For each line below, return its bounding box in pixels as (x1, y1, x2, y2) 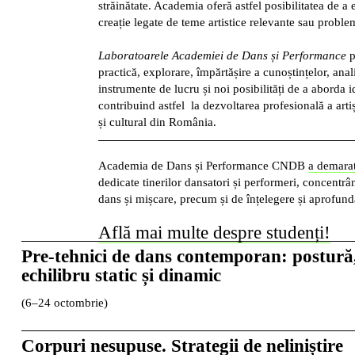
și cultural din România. (97, 115, 216, 128)
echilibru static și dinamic (21, 265, 221, 285)
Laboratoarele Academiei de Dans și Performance (97, 48, 346, 62)
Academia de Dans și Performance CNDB (97, 158, 308, 172)
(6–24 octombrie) (21, 296, 108, 309)
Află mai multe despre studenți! (97, 222, 330, 242)
